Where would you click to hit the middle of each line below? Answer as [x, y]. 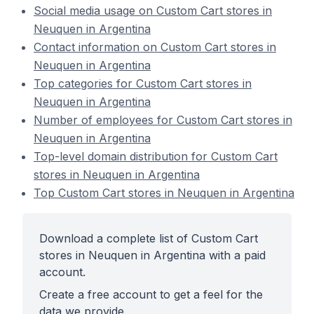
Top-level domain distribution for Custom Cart [156, 156]
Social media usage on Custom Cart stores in [153, 11]
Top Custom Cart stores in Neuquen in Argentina [164, 193]
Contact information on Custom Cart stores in [155, 47]
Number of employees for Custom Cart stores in [163, 120]
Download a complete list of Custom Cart [149, 238]
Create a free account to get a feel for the [151, 294]
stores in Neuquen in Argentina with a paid [152, 255]
